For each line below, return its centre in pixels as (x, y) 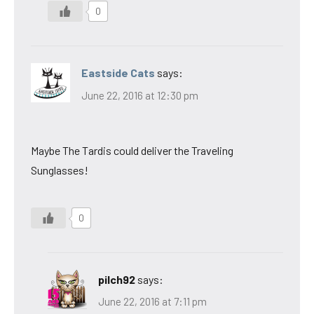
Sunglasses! (60, 170)
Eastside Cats (118, 73)
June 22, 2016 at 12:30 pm (140, 95)
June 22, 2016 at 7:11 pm (152, 302)
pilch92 (117, 279)
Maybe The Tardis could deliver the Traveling (132, 150)
